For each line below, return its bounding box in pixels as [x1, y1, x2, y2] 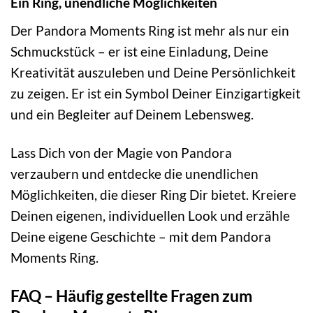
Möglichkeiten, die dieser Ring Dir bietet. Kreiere [10, 186, 296, 203]
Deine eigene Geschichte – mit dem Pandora [10, 228, 271, 245]
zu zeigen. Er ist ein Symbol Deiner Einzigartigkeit [10, 85, 300, 101]
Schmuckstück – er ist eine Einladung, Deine [10, 43, 268, 59]
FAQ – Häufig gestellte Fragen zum [10, 285, 252, 305]
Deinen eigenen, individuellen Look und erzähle [10, 207, 290, 224]
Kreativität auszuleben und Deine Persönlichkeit [10, 64, 296, 80]
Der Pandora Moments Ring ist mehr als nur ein [10, 22, 289, 38]
